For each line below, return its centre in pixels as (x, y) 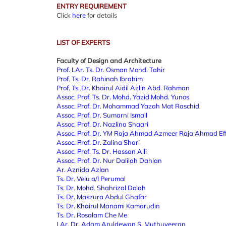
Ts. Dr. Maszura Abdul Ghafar (102, 197)
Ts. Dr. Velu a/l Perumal (91, 179)
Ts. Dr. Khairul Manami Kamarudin (108, 206)
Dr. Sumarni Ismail (119, 115)
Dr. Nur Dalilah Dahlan (127, 160)
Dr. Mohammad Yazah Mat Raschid (146, 106)
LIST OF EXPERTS (83, 42)
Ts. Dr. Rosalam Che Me (92, 215)
